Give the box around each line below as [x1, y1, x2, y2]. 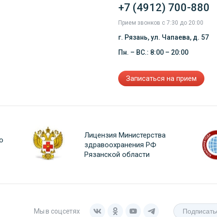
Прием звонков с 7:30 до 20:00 [118, 19, 203, 26]
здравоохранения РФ [84, 140, 156, 149]
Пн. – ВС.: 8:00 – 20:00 [118, 48, 188, 56]
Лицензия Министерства [84, 131, 166, 139]
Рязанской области [84, 150, 150, 159]
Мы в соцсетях [33, 207, 80, 215]
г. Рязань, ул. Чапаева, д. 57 [118, 33, 209, 41]
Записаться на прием [126, 74, 197, 83]
